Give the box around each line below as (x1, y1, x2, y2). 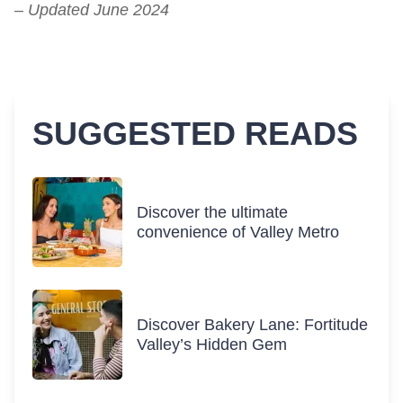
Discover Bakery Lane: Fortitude (137, 316, 368, 334)
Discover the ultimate (137, 203, 288, 221)
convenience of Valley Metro (137, 223, 339, 241)
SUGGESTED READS (32, 115, 358, 152)
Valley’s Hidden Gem (137, 336, 287, 354)
